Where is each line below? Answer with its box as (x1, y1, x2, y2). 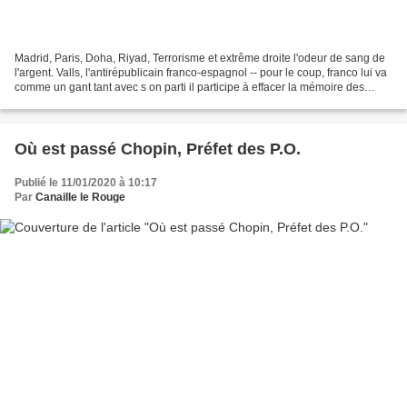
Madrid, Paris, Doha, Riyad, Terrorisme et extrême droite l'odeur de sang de (15, 51, 385, 65)
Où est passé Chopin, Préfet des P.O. (15, 139, 301, 158)
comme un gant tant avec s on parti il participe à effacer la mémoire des (15, 80, 364, 94)
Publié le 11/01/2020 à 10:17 (15, 175, 157, 189)
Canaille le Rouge (35, 190, 125, 203)
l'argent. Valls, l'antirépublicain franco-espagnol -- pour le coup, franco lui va (15, 65, 387, 79)
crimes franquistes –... (15, 94, 122, 108)
